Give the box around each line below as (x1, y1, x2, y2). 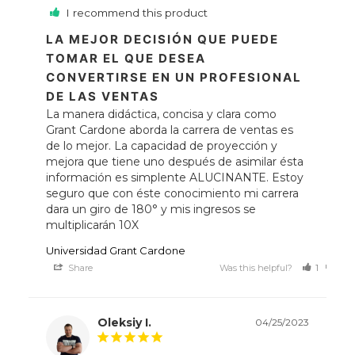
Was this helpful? (219, 262, 296, 274)
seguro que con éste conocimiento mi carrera (46, 186, 300, 201)
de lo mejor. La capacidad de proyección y (46, 139, 278, 154)
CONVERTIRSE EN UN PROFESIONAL (46, 70, 303, 86)
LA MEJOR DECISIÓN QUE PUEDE (46, 32, 280, 48)
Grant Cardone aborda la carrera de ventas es (46, 123, 294, 138)
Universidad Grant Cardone (46, 244, 186, 258)
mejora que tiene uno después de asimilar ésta (46, 155, 304, 170)
